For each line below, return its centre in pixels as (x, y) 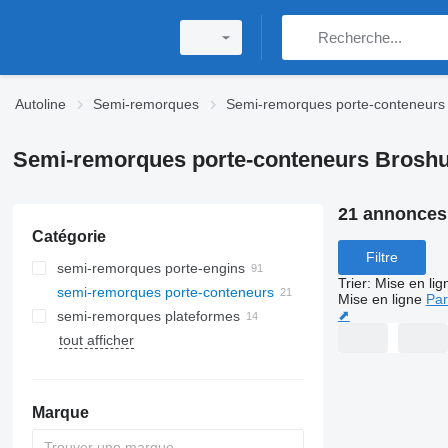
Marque (60, 412)
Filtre (381, 257)
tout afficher (96, 340)
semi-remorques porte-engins (150, 268)
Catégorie (68, 236)
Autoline (40, 104)
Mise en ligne (379, 298)
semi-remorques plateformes (148, 316)
